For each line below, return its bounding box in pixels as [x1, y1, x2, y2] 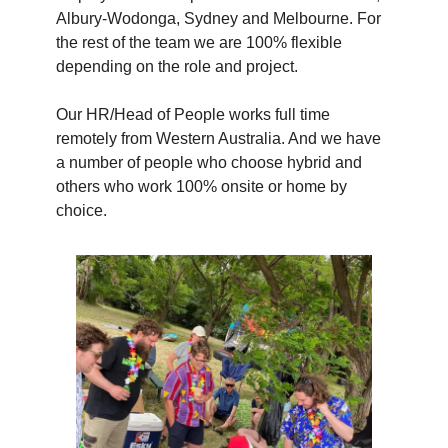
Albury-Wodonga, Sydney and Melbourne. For [56, 10, 381, 28]
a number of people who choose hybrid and [56, 154, 362, 172]
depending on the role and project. [56, 58, 298, 76]
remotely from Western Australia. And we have [56, 130, 381, 148]
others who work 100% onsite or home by [56, 178, 347, 196]
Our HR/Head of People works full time [56, 106, 330, 124]
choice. [56, 202, 107, 220]
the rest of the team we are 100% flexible [56, 34, 342, 52]
